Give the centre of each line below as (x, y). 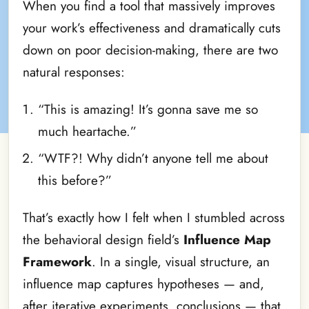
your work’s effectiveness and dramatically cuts (152, 28)
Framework (57, 262)
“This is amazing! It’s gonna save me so (148, 110)
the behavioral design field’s (103, 240)
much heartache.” (87, 132)
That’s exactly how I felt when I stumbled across (154, 218)
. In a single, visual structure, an (181, 262)
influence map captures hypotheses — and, (143, 284)
